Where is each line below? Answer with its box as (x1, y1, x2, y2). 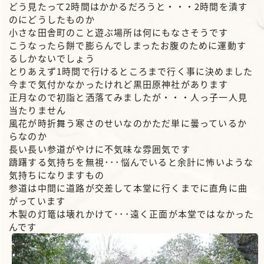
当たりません (9, 104, 67, 116)
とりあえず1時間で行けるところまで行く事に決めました (9, 65, 253, 77)
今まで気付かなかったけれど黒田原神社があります (9, 78, 229, 90)
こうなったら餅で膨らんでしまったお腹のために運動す (9, 39, 247, 51)
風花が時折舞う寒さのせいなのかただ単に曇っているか (9, 117, 247, 129)
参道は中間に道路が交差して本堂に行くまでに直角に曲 (9, 181, 248, 194)
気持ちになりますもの (9, 169, 104, 181)
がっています (9, 194, 66, 207)
